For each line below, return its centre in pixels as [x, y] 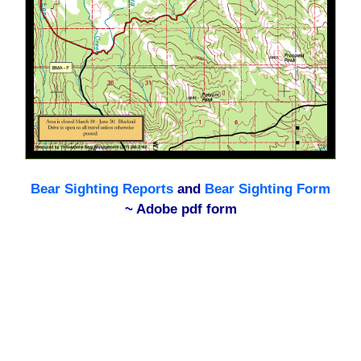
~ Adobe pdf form [180, 210]
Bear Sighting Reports [102, 189]
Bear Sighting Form [268, 189]
